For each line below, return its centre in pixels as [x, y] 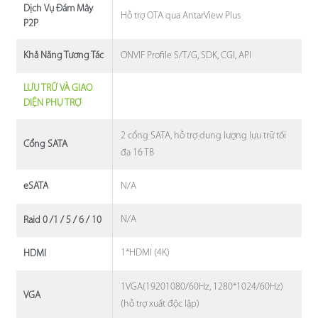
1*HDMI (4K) [146, 253]
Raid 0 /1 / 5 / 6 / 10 [62, 220]
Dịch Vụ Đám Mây [58, 9]
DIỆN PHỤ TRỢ [52, 104]
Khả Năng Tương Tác [63, 56]
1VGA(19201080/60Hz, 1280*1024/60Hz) [202, 287]
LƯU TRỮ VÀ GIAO [57, 89]
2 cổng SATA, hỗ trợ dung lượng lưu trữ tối [204, 136]
